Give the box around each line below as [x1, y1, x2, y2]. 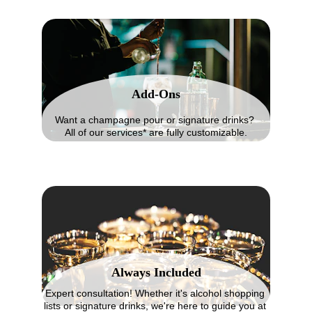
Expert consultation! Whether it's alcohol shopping [45, 288, 267, 299]
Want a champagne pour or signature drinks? [54, 114, 257, 125]
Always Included [111, 265, 201, 279]
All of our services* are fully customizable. [64, 127, 247, 138]
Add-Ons [132, 87, 180, 101]
